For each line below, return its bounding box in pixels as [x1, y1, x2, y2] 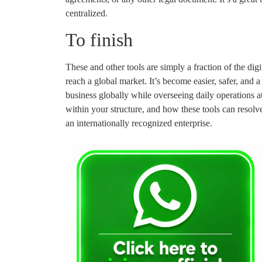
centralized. [65, 8, 110, 18]
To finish [65, 29, 137, 51]
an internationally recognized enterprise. [65, 118, 215, 129]
